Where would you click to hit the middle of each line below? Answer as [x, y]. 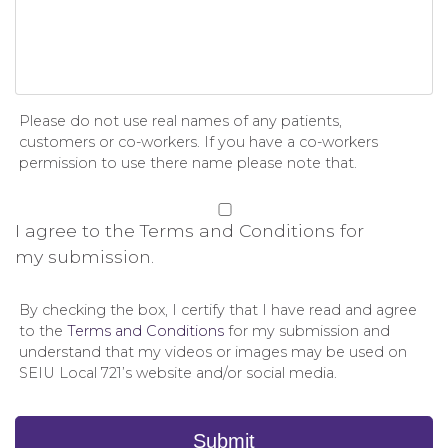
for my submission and [309, 331]
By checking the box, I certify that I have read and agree [218, 310]
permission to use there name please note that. [188, 162]
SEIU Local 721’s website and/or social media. [178, 373]
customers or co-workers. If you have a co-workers [198, 141]
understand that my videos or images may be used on [213, 352]
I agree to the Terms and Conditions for [189, 231]
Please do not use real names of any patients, [180, 120]
